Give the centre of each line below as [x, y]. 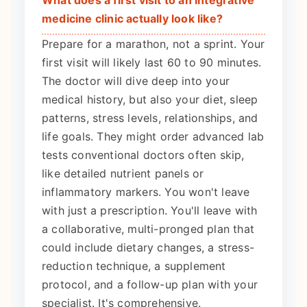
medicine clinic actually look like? [132, 19]
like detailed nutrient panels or [123, 174]
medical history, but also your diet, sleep [150, 100]
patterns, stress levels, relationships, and [150, 118]
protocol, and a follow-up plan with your [150, 285]
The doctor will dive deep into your [136, 81]
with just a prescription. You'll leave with [150, 211]
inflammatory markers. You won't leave [146, 192]
